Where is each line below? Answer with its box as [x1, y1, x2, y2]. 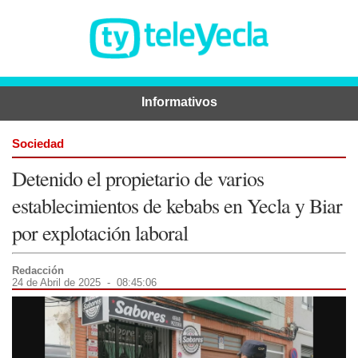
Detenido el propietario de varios [12, 164, 264, 192]
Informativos [141, 94, 217, 109]
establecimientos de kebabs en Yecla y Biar [12, 191, 342, 219]
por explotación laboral [12, 218, 188, 246]
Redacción [12, 264, 64, 276]
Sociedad [12, 136, 64, 150]
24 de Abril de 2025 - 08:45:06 [12, 276, 157, 288]
